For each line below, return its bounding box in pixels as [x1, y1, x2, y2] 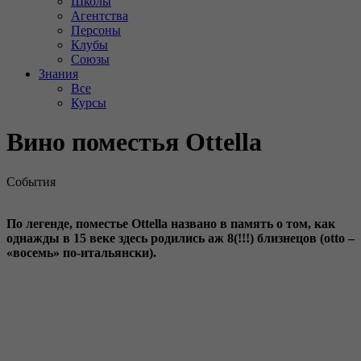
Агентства [71, 9, 128, 23]
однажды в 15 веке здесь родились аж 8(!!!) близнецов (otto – [6, 230, 355, 245]
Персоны [71, 23, 121, 37]
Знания [39, 67, 78, 81]
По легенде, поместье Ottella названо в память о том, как [6, 216, 335, 230]
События [6, 174, 56, 189]
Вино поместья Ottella [6, 127, 262, 157]
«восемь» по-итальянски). [6, 245, 156, 259]
